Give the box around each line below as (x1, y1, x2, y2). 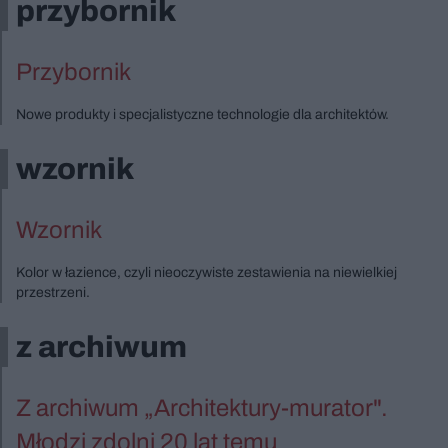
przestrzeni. (16, 284, 90, 300)
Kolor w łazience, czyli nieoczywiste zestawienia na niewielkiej (16, 264, 397, 280)
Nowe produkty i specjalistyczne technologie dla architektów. (16, 106, 389, 122)
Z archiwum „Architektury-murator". (16, 394, 388, 421)
